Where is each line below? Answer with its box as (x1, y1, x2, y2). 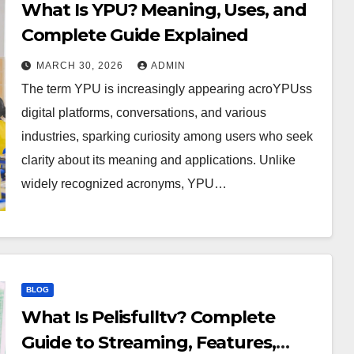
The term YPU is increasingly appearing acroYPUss (21, 82, 312, 96)
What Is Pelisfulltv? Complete (21, 307, 275, 328)
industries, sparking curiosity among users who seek (21, 130, 313, 143)
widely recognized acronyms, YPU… (21, 177, 227, 190)
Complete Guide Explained (21, 24, 249, 46)
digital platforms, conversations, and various (21, 106, 266, 119)
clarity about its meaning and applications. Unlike (21, 153, 296, 167)
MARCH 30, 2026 (36, 60, 126, 71)
